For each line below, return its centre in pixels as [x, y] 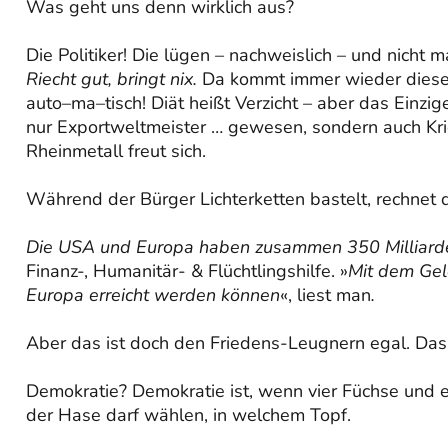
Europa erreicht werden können [153, 295]
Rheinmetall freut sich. [116, 151]
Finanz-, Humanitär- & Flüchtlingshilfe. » [187, 271]
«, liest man [325, 295]
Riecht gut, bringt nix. [111, 79]
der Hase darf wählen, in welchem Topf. [188, 415]
